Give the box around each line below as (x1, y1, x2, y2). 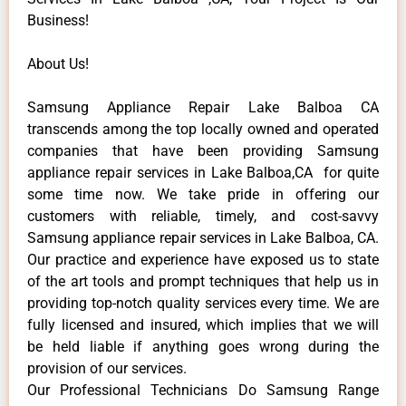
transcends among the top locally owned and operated (27, 120, 379, 138)
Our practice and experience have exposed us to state (27, 250, 379, 268)
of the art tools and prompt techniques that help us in (27, 272, 379, 290)
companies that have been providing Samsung (27, 141, 379, 159)
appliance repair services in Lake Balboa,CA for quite (27, 163, 379, 181)
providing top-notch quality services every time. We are (27, 294, 379, 312)
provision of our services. (27, 359, 187, 377)
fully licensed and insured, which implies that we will (27, 315, 379, 333)
